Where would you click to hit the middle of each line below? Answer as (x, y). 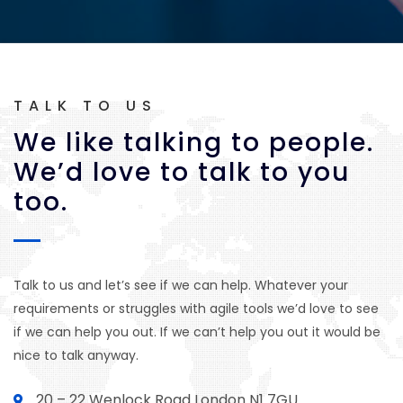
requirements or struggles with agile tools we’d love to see (196, 309)
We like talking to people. (194, 143)
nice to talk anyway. (76, 355)
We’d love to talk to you (182, 172)
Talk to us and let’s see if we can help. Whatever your (181, 285)
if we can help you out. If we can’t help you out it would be (197, 332)
